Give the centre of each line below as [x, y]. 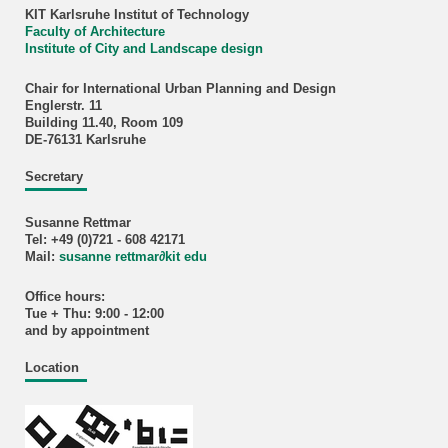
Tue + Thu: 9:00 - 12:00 [94, 313]
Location [51, 367]
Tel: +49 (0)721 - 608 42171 [104, 239]
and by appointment [86, 330]
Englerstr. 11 [63, 105]
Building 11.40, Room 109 [103, 122]
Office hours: [64, 296]
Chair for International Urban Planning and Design [180, 88]
